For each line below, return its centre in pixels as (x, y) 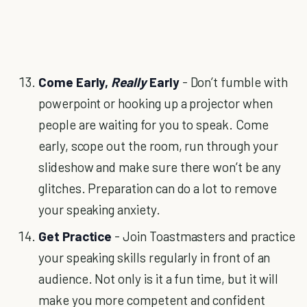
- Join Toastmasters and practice (204, 236)
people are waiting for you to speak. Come (153, 124)
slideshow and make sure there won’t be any (160, 167)
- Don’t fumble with (233, 82)
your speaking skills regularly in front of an (155, 257)
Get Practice (75, 236)
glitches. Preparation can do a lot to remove (158, 188)
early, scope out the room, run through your (158, 146)
